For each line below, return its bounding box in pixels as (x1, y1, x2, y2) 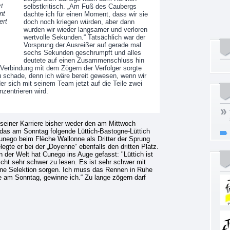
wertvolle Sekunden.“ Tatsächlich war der (23, 33, 145, 41)
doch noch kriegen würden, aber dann (23, 18, 135, 26)
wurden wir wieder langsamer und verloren (23, 26, 147, 33)
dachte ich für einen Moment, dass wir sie (23, 10, 148, 18)
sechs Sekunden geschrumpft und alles (23, 49, 141, 56)
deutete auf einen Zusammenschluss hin (23, 56, 144, 64)
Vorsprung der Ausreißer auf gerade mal (23, 41, 141, 49)
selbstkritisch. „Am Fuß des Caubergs (23, 3, 137, 10)
